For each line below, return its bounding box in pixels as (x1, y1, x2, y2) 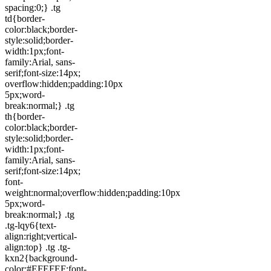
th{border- (5, 111, 45, 122)
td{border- (5, 13, 45, 24)
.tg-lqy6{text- (5, 220, 56, 230)
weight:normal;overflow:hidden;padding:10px (5, 187, 180, 198)
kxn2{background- (5, 252, 77, 263)
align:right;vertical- (5, 230, 77, 241)
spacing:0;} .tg (5, 2, 60, 13)
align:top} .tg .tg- (5, 241, 70, 252)
